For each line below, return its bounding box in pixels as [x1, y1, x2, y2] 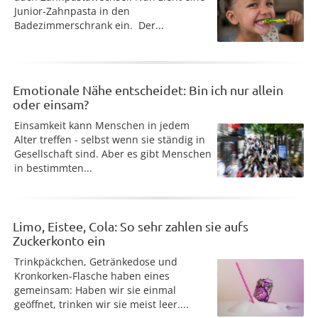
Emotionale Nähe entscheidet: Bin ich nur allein [13, 82, 283, 98]
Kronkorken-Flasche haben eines [14, 268, 170, 283]
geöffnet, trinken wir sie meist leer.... [14, 297, 189, 311]
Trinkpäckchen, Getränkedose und [14, 254, 177, 268]
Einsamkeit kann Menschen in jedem [14, 119, 190, 133]
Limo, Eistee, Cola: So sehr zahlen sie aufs [13, 218, 248, 234]
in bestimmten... [14, 161, 92, 175]
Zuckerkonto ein [13, 232, 105, 248]
